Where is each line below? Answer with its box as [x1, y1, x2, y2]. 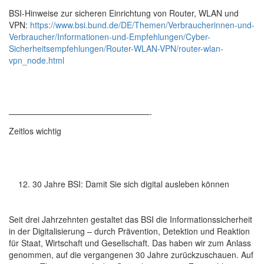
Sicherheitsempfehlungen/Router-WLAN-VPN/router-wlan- [9, 42, 223, 54]
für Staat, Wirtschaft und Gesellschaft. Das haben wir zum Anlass [9, 237, 251, 249]
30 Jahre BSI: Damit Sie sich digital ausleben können [32, 178, 229, 190]
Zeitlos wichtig [9, 125, 61, 137]
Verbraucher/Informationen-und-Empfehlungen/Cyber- [9, 31, 210, 42]
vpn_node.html [9, 54, 64, 66]
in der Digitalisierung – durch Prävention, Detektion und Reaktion [9, 225, 250, 237]
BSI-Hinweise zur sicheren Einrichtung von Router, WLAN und [9, 7, 239, 19]
